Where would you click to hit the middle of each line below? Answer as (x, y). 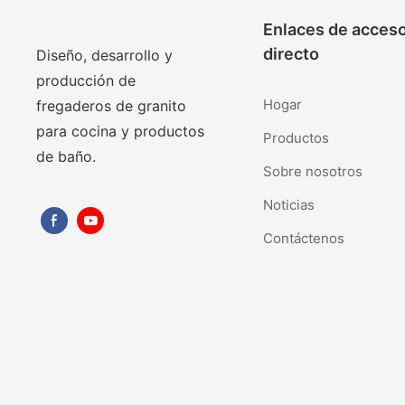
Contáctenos (304, 238)
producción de (86, 81)
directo (292, 54)
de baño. (66, 157)
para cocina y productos (121, 132)
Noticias (289, 204)
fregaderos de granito (112, 106)
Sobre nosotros (313, 171)
